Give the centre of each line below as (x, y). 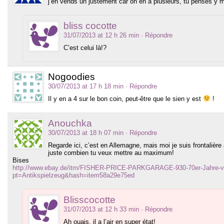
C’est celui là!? (85, 47)
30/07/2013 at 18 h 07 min (86, 132)
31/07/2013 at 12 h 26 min (101, 35)
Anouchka (70, 123)
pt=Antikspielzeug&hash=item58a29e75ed (73, 175)
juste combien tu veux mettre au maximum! (111, 152)
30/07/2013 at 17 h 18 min (86, 86)
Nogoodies (71, 76)
